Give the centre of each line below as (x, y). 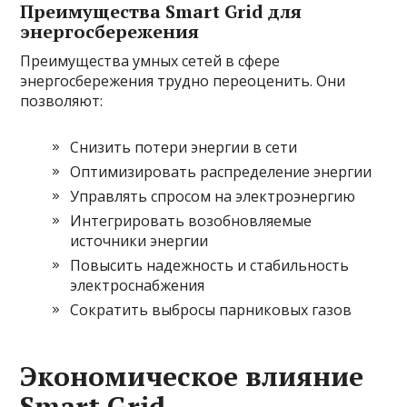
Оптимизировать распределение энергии (221, 172)
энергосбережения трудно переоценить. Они (183, 81)
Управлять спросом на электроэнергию (213, 196)
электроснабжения (138, 285)
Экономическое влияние (192, 376)
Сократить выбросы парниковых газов (211, 310)
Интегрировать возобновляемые (191, 221)
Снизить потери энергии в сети (184, 147)
